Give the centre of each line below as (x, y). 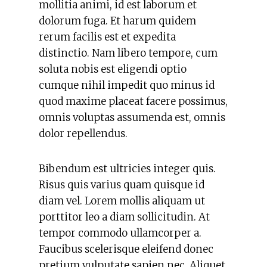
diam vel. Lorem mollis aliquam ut (122, 201)
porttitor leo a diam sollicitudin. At (124, 217)
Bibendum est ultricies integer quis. (127, 169)
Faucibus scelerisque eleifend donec (126, 249)
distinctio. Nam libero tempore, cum (128, 53)
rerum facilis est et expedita (107, 37)
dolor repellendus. (83, 133)
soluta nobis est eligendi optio (113, 69)
